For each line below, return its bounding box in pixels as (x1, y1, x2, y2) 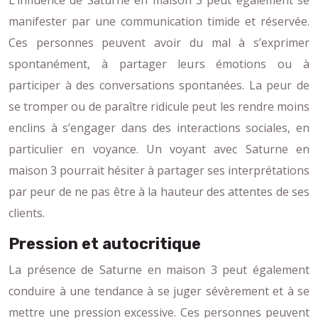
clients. (9, 204, 45, 221)
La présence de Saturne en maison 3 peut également (9, 261, 309, 278)
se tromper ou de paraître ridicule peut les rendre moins (9, 98, 309, 114)
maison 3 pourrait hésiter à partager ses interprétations (9, 162, 309, 178)
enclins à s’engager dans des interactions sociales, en (9, 119, 309, 136)
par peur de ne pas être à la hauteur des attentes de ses (9, 183, 309, 199)
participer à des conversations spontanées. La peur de (9, 77, 309, 93)
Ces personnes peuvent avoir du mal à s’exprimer (9, 34, 309, 50)
